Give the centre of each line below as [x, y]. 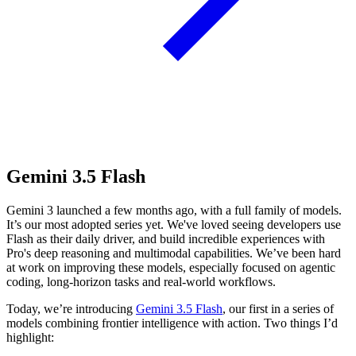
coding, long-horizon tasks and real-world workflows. [141, 281]
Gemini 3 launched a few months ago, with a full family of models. [174, 210]
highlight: [30, 337]
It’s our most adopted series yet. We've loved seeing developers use [174, 224]
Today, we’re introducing [71, 308]
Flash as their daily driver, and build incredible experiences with [166, 238]
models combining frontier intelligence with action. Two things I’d [172, 323]
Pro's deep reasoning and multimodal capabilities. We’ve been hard [174, 253]
